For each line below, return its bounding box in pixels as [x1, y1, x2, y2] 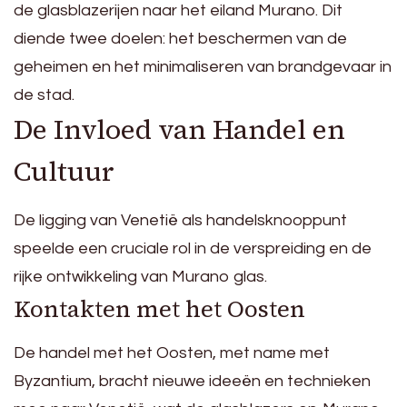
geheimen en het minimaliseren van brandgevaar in [14, 57, 392, 75]
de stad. [14, 85, 74, 104]
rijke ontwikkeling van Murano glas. [14, 267, 267, 285]
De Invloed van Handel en [14, 110, 345, 148]
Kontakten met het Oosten [14, 292, 305, 325]
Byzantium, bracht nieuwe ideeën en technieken [14, 372, 371, 390]
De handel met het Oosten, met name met [14, 343, 330, 362]
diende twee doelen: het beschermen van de [14, 29, 347, 47]
